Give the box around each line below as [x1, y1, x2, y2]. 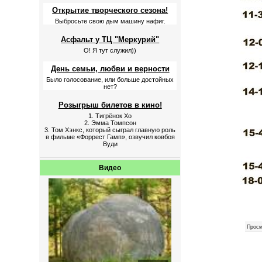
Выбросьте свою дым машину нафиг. [54, 18, 166, 25]
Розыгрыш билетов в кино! [58, 101, 162, 109]
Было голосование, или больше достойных [46, 76, 174, 83]
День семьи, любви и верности [50, 64, 170, 73]
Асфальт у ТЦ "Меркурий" [61, 35, 160, 44]
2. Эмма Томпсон [84, 119, 136, 126]
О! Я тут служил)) [84, 47, 137, 54]
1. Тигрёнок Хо [88, 112, 132, 119]
